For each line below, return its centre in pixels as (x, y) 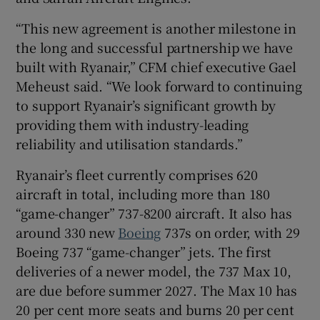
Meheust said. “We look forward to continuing (159, 85)
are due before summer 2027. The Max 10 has (157, 290)
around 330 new (67, 232)
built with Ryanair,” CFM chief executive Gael (156, 66)
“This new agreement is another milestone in (156, 27)
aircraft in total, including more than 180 (143, 193)
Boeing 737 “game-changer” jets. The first (144, 251)
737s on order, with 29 (230, 232)
